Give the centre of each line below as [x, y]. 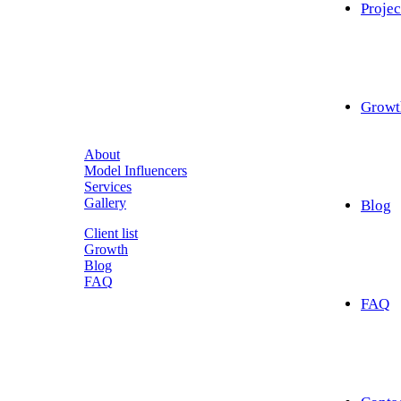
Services [108, 186]
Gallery [105, 202]
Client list [111, 233]
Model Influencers [136, 170]
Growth [106, 249]
